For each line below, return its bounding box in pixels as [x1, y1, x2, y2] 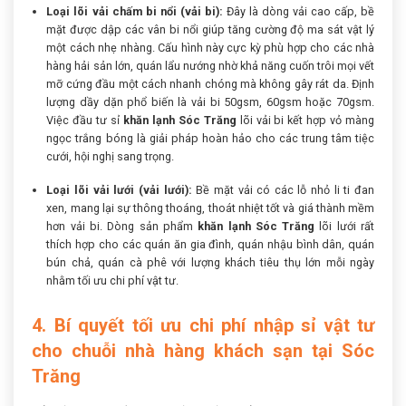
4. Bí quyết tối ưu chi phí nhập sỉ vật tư [32, 314, 374, 336]
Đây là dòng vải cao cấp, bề [222, 5, 375, 19]
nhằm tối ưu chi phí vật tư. [46, 273, 179, 287]
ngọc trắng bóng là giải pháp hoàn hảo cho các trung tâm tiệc [46, 131, 374, 146]
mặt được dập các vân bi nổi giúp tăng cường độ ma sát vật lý [46, 23, 374, 37]
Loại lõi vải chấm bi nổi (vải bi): [46, 5, 223, 19]
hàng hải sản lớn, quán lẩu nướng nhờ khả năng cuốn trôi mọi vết [46, 59, 374, 73]
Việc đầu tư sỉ [46, 113, 124, 128]
